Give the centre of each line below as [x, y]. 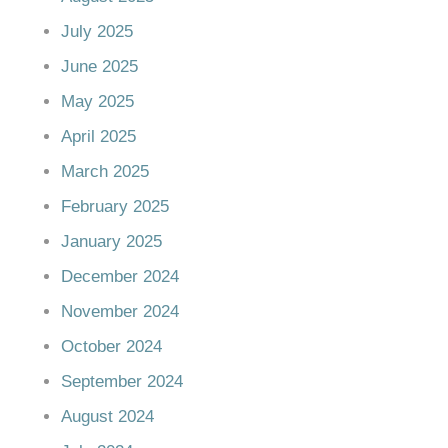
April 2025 [98, 136]
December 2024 [120, 276]
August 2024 [107, 416]
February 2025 [115, 206]
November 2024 [120, 311]
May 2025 [97, 101]
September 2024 [122, 381]
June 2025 [99, 66]
